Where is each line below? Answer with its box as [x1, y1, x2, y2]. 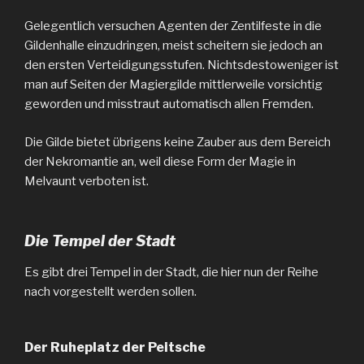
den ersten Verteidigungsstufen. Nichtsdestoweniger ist [24, 58, 339, 73]
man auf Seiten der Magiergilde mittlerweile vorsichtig [24, 77, 323, 93]
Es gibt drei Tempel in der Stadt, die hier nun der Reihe [24, 264, 318, 279]
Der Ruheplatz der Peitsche [24, 340, 206, 356]
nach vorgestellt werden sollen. [24, 284, 197, 299]
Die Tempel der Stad [24, 232, 169, 250]
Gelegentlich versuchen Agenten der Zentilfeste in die [24, 19, 322, 34]
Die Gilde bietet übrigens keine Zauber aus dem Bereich [24, 134, 331, 149]
